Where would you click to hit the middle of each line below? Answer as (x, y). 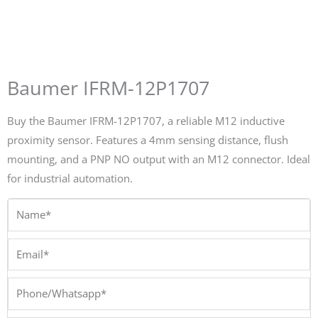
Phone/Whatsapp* (52, 286)
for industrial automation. (70, 178)
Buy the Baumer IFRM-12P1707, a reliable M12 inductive (146, 120)
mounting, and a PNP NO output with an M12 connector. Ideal (159, 159)
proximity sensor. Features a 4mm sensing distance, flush (148, 139)
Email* (23, 247)
